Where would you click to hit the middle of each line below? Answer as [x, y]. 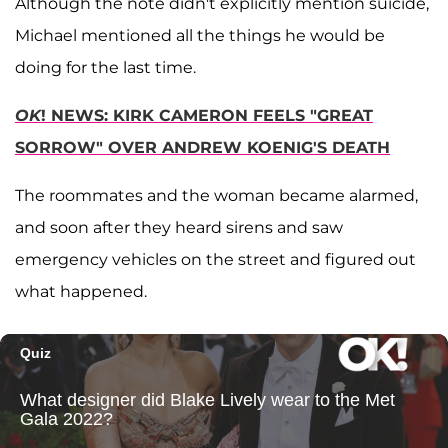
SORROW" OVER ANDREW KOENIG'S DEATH [202, 147]
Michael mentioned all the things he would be [200, 35]
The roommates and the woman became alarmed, [216, 195]
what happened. [81, 291]
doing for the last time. [105, 67]
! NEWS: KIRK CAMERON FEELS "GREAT [207, 115]
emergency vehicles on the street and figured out [215, 259]
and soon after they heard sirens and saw [179, 227]
